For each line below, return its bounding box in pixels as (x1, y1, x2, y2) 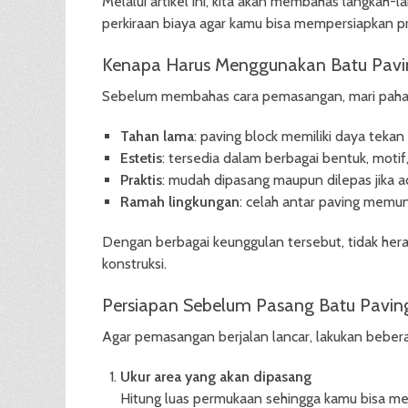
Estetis (120, 149, 162, 167)
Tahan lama (120, 127, 194, 145)
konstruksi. (102, 255, 167, 272)
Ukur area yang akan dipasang (120, 368, 311, 385)
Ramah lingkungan (120, 193, 240, 210)
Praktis (120, 171, 162, 189)
